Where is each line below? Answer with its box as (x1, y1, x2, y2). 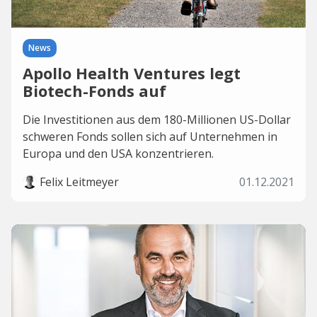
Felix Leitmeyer (40, 174, 119, 190)
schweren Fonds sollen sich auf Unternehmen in (23, 129, 277, 144)
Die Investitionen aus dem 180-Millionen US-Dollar (23, 112, 291, 127)
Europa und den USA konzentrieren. (23, 146, 214, 161)
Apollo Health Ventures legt (23, 62, 241, 83)
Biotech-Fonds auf (23, 80, 166, 101)
